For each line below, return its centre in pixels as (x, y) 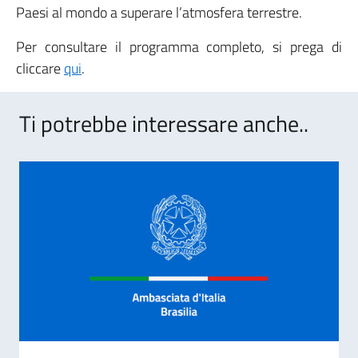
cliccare (40, 68)
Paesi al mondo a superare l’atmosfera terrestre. (159, 12)
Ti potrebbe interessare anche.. (164, 123)
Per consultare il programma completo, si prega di (179, 47)
